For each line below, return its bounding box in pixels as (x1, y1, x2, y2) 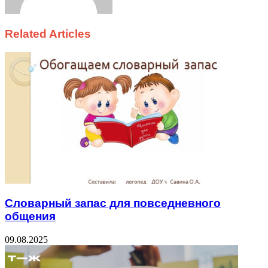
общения (5, 210, 56, 223)
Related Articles (5, 27, 91, 40)
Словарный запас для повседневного (5, 197, 221, 210)
